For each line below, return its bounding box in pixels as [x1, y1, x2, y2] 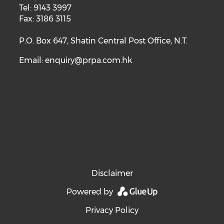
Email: [19, 55, 45, 65]
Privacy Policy [85, 205, 138, 215]
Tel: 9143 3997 [19, 3, 72, 12]
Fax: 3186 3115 [19, 14, 71, 23]
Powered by [66, 187, 115, 196]
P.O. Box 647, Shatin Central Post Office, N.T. [19, 36, 188, 45]
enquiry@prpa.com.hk [45, 55, 132, 65]
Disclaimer [91, 168, 133, 178]
